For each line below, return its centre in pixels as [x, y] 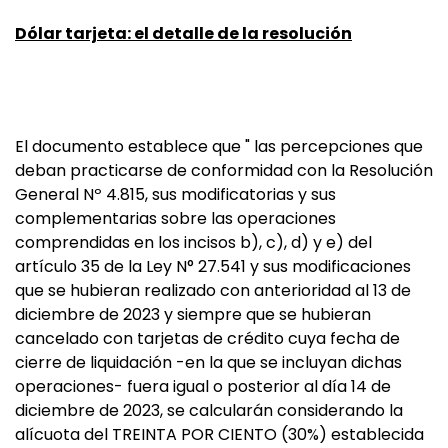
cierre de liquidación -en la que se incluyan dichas [208, 362]
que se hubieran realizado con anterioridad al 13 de [213, 290]
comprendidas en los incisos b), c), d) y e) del [193, 242]
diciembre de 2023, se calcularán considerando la [209, 410]
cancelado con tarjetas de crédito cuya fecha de [207, 338]
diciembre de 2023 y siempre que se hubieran [193, 314]
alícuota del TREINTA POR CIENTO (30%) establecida [219, 434]
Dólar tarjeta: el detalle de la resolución [183, 33]
